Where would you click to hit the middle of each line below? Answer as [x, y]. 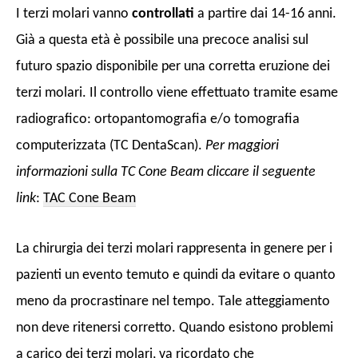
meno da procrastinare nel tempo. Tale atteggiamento [173, 302]
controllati [163, 14]
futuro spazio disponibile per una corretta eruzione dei [173, 67]
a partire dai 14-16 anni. [265, 14]
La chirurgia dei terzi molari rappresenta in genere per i [174, 249]
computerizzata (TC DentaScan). [111, 146]
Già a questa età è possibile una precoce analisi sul [162, 41]
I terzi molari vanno [74, 14]
